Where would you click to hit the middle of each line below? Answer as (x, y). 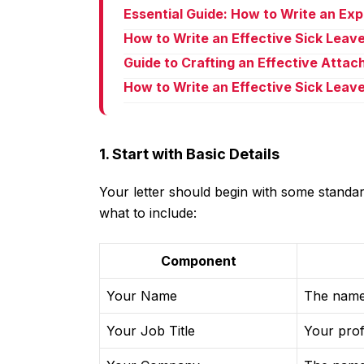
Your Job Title (151, 331)
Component (198, 261)
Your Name (142, 296)
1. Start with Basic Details (189, 154)
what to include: (148, 213)
